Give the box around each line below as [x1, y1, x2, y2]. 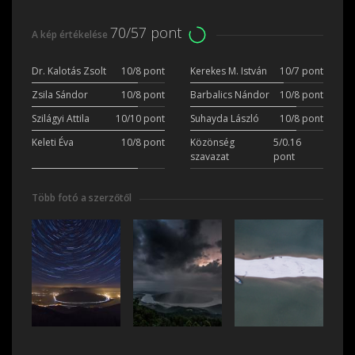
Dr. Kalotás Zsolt [32, 64, 106, 78]
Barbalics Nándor [190, 88, 269, 102]
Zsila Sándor [32, 88, 88, 102]
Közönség [190, 136, 235, 150]
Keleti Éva [32, 136, 74, 150]
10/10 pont [116, 112, 165, 126]
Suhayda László [190, 112, 259, 126]
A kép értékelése [32, 27, 110, 41]
